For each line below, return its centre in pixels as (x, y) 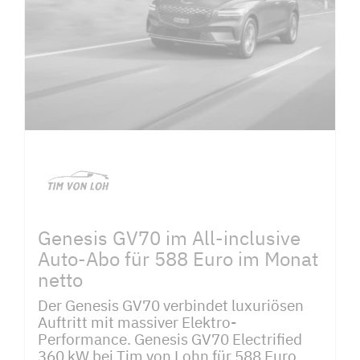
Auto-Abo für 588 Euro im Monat (178, 258)
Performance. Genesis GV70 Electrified (170, 339)
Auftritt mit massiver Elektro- (137, 322)
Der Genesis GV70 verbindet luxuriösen (171, 305)
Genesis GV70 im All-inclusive (169, 237)
